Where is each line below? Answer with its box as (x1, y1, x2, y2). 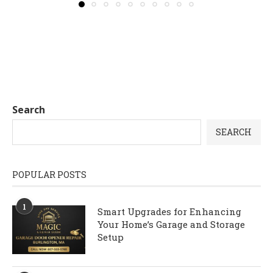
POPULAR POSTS (12, 169, 87, 181)
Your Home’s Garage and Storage (97, 218, 245, 231)
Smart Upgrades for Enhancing (97, 205, 241, 218)
